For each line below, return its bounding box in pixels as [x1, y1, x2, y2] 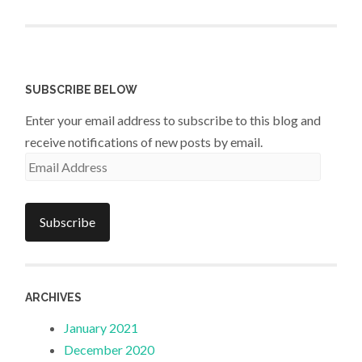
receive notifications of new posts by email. [25, 133, 263, 149]
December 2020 [64, 342, 155, 358]
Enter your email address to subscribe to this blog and [25, 112, 322, 128]
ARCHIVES [25, 291, 82, 305]
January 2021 [64, 320, 139, 336]
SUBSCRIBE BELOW [25, 82, 138, 96]
